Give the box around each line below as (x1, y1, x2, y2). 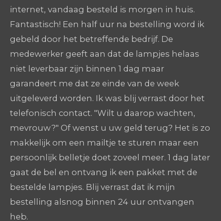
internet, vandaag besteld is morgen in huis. (10, 4, 195, 15)
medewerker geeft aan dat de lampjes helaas (10, 49, 199, 59)
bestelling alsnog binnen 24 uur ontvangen (10, 197, 194, 207)
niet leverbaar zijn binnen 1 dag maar (10, 64, 164, 74)
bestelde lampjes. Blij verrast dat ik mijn (10, 182, 175, 192)
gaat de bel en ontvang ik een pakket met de (10, 167, 197, 178)
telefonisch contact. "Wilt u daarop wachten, (10, 108, 195, 118)
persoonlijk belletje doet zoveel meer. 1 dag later (10, 152, 210, 163)
